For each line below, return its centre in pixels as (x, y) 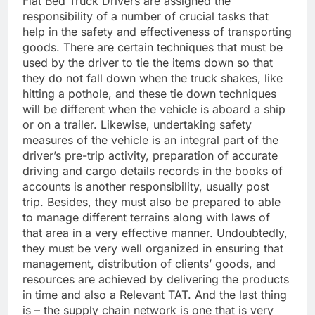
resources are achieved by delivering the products (156, 279)
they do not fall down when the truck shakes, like (153, 78)
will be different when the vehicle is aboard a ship (154, 109)
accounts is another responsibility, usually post (146, 186)
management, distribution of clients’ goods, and (149, 263)
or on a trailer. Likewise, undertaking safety (137, 124)
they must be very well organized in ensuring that (153, 248)
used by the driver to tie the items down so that (148, 62)
